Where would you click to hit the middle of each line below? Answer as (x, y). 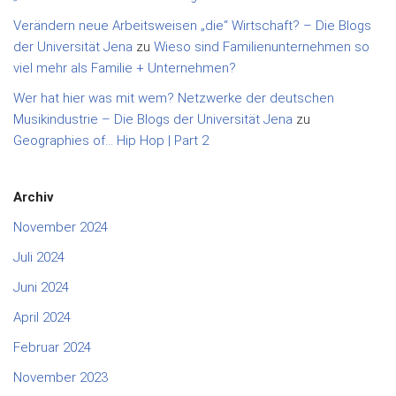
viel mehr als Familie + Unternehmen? (125, 69)
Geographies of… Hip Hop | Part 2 (111, 141)
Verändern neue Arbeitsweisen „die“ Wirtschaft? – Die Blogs (192, 26)
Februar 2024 (52, 348)
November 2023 (61, 378)
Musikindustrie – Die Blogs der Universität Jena (153, 120)
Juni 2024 (41, 288)
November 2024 (61, 228)
